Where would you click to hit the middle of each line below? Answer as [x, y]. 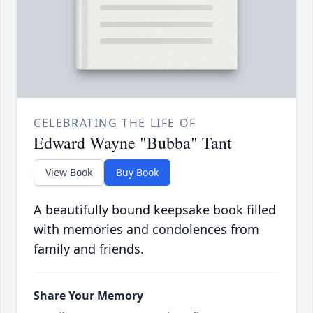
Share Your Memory [88, 296]
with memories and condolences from [146, 230]
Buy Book [137, 173]
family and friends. [89, 249]
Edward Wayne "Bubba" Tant [133, 143]
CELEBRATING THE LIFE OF [115, 123]
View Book [69, 173]
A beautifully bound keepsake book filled [155, 210]
